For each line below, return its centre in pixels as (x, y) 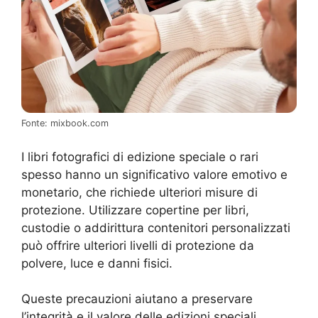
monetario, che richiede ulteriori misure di (139, 192)
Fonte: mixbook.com (65, 124)
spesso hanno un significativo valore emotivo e (154, 174)
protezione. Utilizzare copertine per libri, (135, 210)
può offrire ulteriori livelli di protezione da (138, 245)
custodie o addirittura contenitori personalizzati (156, 227)
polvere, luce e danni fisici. (97, 263)
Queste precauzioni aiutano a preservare (137, 299)
